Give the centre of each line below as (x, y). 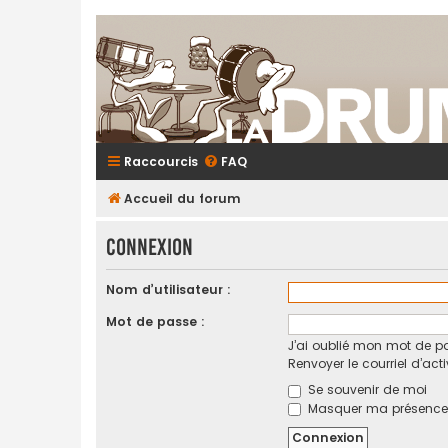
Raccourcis (161, 161)
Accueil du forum (182, 198)
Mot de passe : (155, 322)
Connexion (149, 247)
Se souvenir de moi (365, 390)
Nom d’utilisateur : (168, 290)
